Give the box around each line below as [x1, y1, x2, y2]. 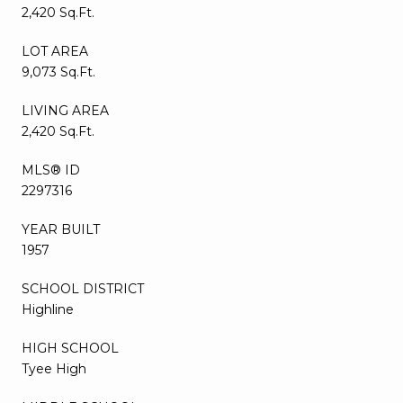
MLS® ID [22, 161, 80, 178]
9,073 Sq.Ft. [22, 63, 95, 80]
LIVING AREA [22, 102, 109, 119]
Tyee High [22, 360, 86, 377]
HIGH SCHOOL [22, 339, 119, 356]
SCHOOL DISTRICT [22, 280, 144, 297]
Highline [22, 300, 74, 318]
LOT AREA [22, 42, 88, 59]
